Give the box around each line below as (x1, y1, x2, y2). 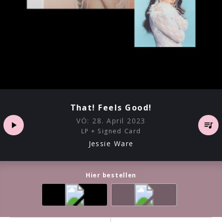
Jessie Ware (88, 138, 134, 148)
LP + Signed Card (81, 127, 141, 136)
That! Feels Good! (70, 102, 152, 113)
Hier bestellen (85, 170, 137, 179)
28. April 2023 (92, 116, 146, 126)
